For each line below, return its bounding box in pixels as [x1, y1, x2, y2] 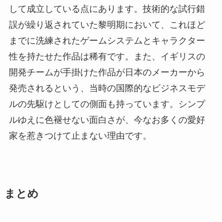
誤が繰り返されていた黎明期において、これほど [8, 19, 205, 30]
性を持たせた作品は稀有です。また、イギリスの [8, 51, 205, 61]
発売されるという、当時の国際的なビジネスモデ [8, 83, 205, 93]
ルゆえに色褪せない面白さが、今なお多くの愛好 [8, 114, 205, 125]
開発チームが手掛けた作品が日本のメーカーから [8, 67, 205, 77]
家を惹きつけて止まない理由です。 [8, 130, 152, 141]
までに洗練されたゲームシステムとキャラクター [8, 35, 205, 46]
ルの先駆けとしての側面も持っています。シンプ [8, 99, 205, 109]
